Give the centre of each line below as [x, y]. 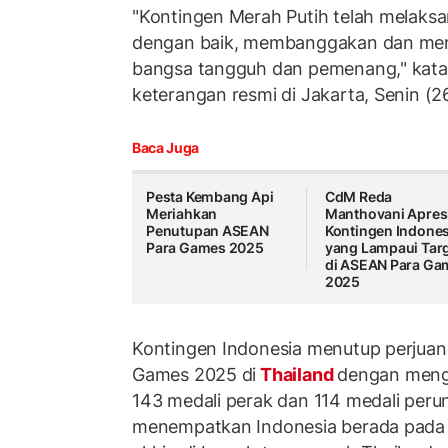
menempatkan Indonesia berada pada [289, 426]
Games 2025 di [194, 374]
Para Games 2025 [205, 248]
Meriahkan [182, 214]
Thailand [297, 374]
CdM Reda [358, 197]
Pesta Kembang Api [210, 197]
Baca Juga [165, 148]
